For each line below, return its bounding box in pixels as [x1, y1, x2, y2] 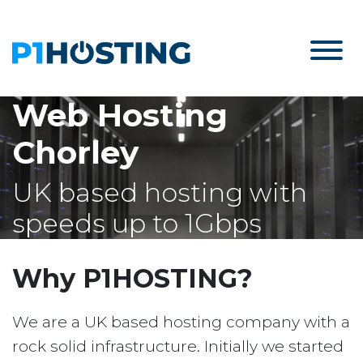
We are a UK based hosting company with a [12, 313, 350, 332]
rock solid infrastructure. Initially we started [12, 337, 344, 357]
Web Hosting [12, 96, 228, 135]
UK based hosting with [12, 177, 307, 209]
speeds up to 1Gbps [12, 207, 262, 240]
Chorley [12, 133, 139, 173]
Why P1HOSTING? [12, 263, 253, 295]
